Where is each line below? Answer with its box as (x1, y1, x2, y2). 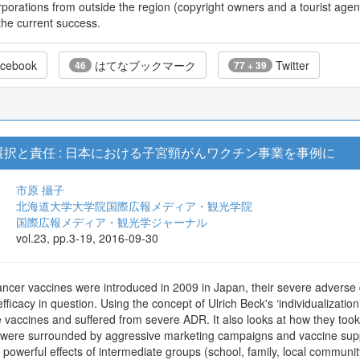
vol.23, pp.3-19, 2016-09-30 (16, 230, 158, 246)
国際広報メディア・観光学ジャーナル (16, 214, 207, 230)
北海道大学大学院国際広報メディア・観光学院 (16, 198, 252, 214)
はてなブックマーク (92, 57, 196, 73)
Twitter (272, 57, 309, 73)
